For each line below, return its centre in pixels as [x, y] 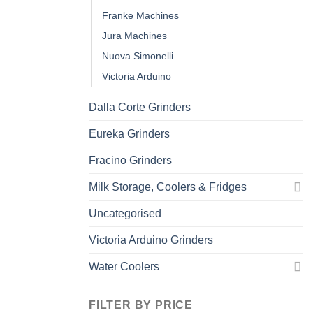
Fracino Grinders [130, 160]
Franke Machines [140, 15]
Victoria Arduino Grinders [151, 240]
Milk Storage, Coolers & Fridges [168, 187]
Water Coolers [124, 266]
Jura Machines [134, 35]
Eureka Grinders [129, 133]
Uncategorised [125, 213]
